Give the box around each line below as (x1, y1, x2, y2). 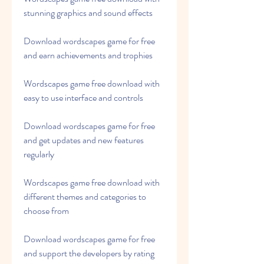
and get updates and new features (24, 133, 144, 147)
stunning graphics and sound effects (24, 6, 153, 19)
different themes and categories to (24, 190, 146, 203)
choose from (24, 204, 69, 217)
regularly (24, 147, 54, 161)
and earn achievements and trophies (24, 48, 153, 62)
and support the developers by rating (24, 246, 154, 260)
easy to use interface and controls (24, 91, 143, 104)
